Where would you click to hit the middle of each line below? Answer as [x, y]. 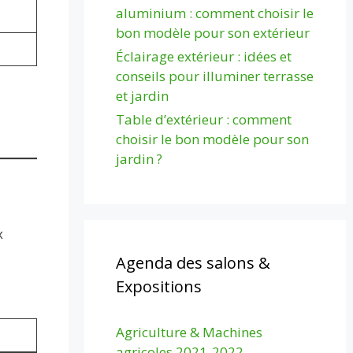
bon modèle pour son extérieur [213, 32]
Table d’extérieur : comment [204, 119]
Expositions [159, 286]
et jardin [143, 95]
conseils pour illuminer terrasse [215, 76]
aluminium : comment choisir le [215, 13]
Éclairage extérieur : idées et [204, 56]
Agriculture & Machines [190, 332]
